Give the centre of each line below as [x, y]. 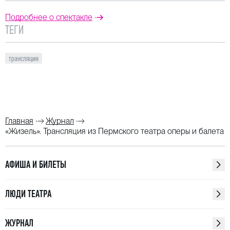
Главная [19, 121]
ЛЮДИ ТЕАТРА [28, 194]
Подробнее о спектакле [49, 17]
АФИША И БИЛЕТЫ [36, 165]
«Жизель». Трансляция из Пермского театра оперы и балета [114, 131]
